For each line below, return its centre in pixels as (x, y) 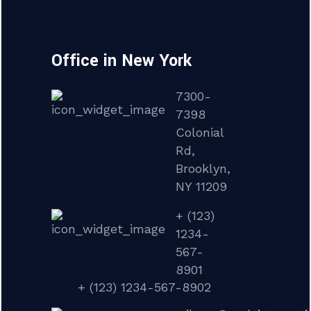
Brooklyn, (203, 168)
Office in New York (121, 60)
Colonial (200, 132)
